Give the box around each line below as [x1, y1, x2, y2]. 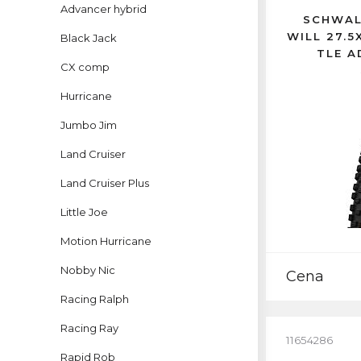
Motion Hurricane [60, 234, 151, 247]
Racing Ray [60, 322, 118, 334]
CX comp [60, 60, 110, 73]
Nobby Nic [60, 263, 115, 276]
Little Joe [60, 205, 108, 218]
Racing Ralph [60, 293, 129, 305]
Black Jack [60, 31, 117, 44]
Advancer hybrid [60, 2, 147, 15]
